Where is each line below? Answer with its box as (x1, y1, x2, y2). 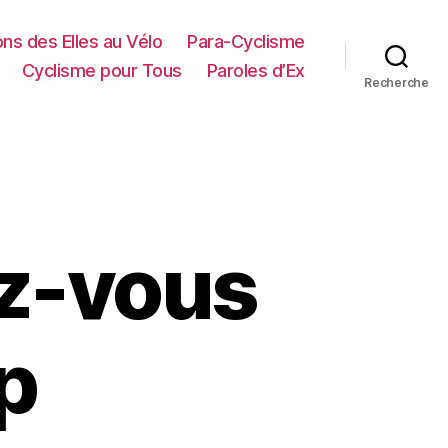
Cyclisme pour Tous (21, 59, 182, 81)
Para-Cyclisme (187, 30, 305, 52)
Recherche (364, 74, 429, 90)
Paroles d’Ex (206, 59, 305, 81)
